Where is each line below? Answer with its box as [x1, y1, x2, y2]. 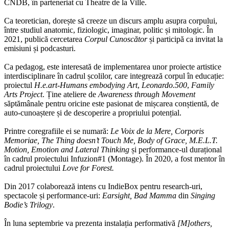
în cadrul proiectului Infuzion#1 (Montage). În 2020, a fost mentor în [4, 154, 225, 163]
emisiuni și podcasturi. [4, 43, 76, 53]
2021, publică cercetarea [4, 34, 84, 43]
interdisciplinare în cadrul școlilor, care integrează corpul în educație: [4, 71, 224, 80]
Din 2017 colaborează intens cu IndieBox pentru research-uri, [4, 181, 202, 191]
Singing [189, 191, 215, 200]
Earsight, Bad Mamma [102, 191, 178, 200]
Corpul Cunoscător [84, 34, 147, 43]
